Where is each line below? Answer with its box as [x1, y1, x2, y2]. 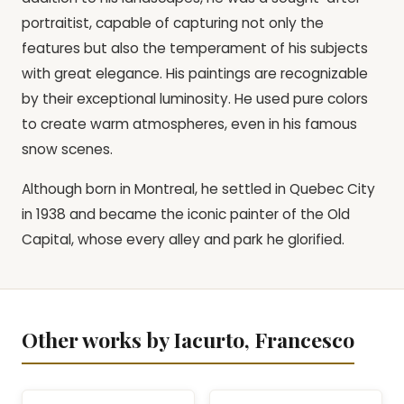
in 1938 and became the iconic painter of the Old [22, 204, 350, 224]
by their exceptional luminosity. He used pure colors [22, 89, 368, 109]
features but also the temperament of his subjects [22, 39, 368, 59]
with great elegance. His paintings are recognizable [22, 64, 368, 84]
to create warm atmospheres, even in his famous [22, 115, 357, 134]
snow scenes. [22, 140, 113, 160]
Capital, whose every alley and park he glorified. [22, 229, 344, 249]
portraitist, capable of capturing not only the [22, 14, 324, 33]
